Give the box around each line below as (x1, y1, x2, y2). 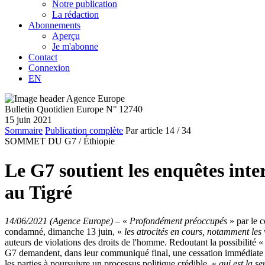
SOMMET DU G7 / (5, 136, 81, 147)
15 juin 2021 (5, 115, 52, 125)
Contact (28, 52, 57, 63)
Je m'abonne (52, 41, 98, 52)
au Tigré (5, 181, 72, 203)
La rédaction (52, 9, 99, 20)
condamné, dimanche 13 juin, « (5, 227, 122, 237)
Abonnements (28, 20, 80, 31)
